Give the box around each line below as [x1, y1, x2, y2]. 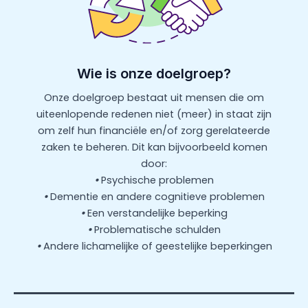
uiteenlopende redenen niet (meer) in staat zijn [36, 107, 272, 122]
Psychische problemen [101, 173, 214, 188]
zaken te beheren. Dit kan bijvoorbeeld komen [41, 140, 267, 155]
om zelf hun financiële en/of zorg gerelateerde [38, 124, 270, 138]
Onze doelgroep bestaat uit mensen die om [44, 91, 264, 105]
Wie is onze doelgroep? [77, 65, 231, 82]
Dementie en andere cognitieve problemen [50, 190, 265, 204]
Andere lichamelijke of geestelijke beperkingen [43, 239, 272, 254]
